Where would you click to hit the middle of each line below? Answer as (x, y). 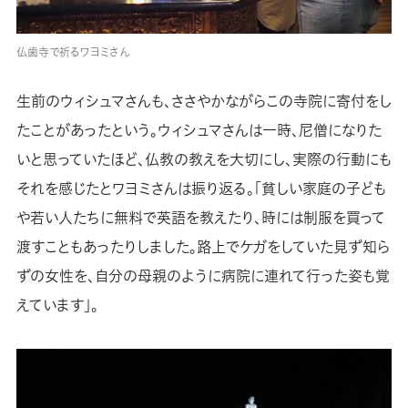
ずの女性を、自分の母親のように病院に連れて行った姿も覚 (203, 276)
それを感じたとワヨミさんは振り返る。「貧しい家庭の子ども (201, 189)
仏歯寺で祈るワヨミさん (72, 52)
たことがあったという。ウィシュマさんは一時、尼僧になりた (199, 131)
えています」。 (57, 306)
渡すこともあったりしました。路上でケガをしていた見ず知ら (203, 247)
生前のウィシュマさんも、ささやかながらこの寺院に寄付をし (204, 102)
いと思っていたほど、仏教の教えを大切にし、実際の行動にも (204, 160)
